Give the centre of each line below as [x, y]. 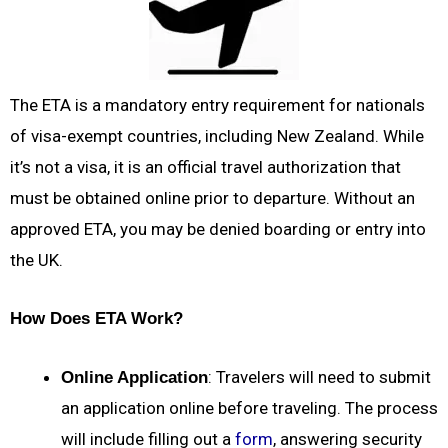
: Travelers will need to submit [319, 376]
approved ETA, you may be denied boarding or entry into [218, 229]
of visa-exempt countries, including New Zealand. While [217, 136]
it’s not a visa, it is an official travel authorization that [205, 167]
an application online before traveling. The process [249, 407]
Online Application [134, 377]
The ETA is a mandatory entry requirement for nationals [217, 105]
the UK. [36, 260]
